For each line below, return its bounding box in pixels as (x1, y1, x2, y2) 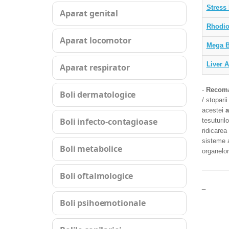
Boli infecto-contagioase (60, 116, 157, 127)
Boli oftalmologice (60, 170, 133, 181)
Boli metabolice (60, 143, 122, 154)
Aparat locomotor (60, 35, 131, 46)
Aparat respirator (60, 62, 130, 73)
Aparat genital (60, 8, 118, 19)
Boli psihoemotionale (60, 197, 146, 209)
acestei (201, 106, 225, 114)
